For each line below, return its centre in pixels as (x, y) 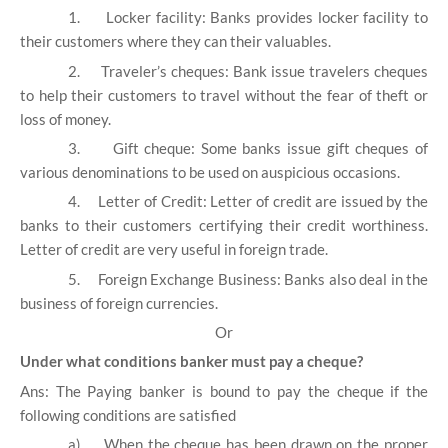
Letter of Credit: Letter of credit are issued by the (263, 201)
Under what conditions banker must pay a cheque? (191, 361)
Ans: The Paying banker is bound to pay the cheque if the (224, 390)
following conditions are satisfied (128, 414)
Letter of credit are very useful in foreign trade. (174, 249)
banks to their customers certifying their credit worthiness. (224, 225)
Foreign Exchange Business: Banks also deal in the (262, 278)
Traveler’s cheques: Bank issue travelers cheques (264, 70)
